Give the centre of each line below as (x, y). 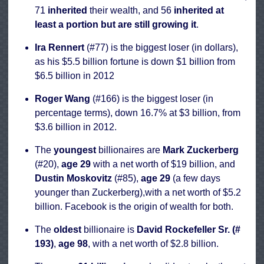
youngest (76, 150)
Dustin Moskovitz (75, 179)
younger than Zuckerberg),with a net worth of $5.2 (138, 193)
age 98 (73, 244)
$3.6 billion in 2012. (76, 127)
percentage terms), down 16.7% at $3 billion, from (138, 113)
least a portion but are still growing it (115, 25)
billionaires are (129, 150)
